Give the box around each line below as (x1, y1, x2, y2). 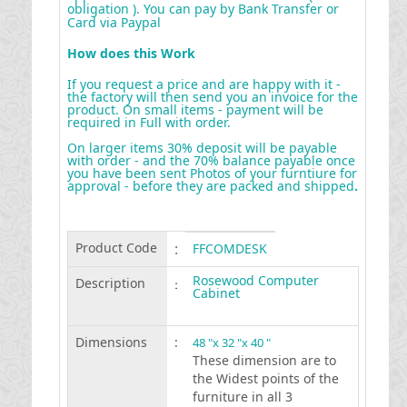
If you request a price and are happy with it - (66, 75, 341, 93)
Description (74, 274, 145, 292)
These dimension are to (192, 352, 336, 369)
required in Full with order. (66, 114, 231, 131)
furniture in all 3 (192, 388, 293, 405)
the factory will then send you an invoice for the (66, 88, 358, 105)
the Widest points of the (192, 370, 339, 387)
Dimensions (74, 333, 147, 351)
